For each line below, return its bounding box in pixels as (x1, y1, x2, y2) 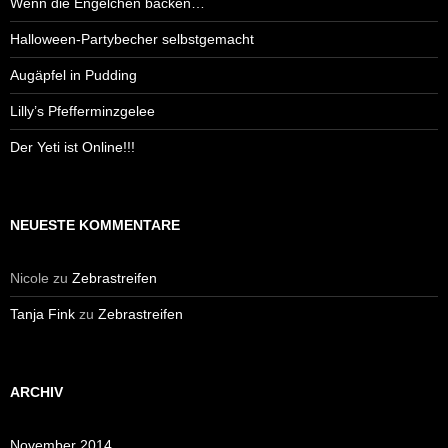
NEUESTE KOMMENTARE (10, 216, 180, 233)
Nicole (10, 269, 49, 286)
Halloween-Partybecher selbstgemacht (10, 30, 254, 47)
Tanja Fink (10, 305, 75, 322)
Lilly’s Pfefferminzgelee (10, 102, 155, 119)
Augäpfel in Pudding (10, 66, 137, 83)
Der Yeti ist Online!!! (10, 138, 135, 155)
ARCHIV (10, 383, 63, 400)
